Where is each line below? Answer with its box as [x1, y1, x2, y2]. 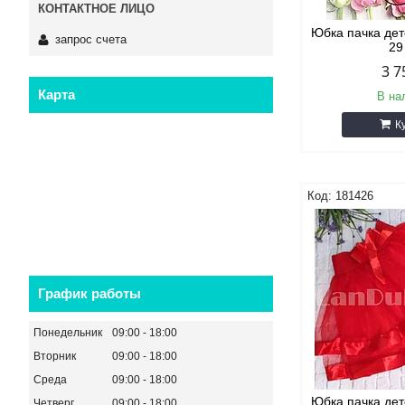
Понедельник [33, 325, 102, 339]
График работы [38, 285, 141, 301]
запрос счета [55, 32, 127, 46]
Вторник [33, 349, 76, 363]
